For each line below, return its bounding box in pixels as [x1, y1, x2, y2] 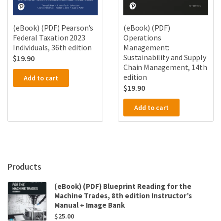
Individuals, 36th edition [13, 42, 92, 52]
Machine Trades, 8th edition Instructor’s [54, 190, 192, 200]
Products [7, 160, 41, 172]
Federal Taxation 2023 [13, 32, 85, 42]
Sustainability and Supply [123, 52, 206, 62]
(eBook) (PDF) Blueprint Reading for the [54, 181, 191, 191]
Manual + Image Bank [54, 200, 125, 210]
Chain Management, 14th [123, 62, 207, 72]
